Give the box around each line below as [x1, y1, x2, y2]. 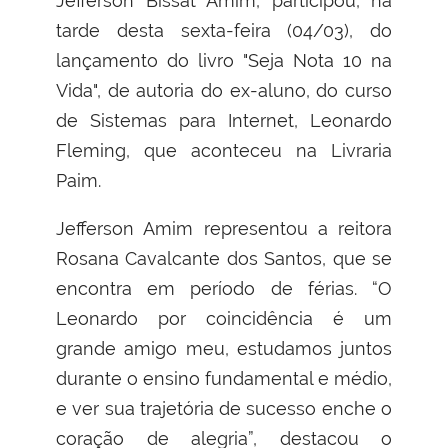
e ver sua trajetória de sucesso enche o [56, 397, 392, 419]
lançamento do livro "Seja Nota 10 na [56, 49, 392, 71]
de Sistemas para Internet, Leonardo [56, 109, 392, 131]
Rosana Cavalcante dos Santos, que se [56, 247, 392, 269]
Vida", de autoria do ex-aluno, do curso [56, 79, 392, 101]
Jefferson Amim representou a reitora [56, 217, 392, 239]
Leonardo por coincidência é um [56, 307, 392, 329]
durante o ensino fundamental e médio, [56, 367, 392, 389]
